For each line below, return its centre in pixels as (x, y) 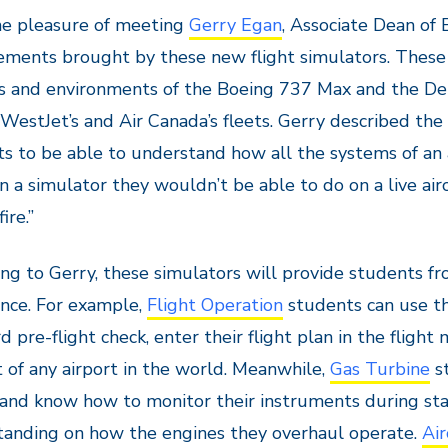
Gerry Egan (235, 25)
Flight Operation (215, 305)
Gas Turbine (380, 369)
